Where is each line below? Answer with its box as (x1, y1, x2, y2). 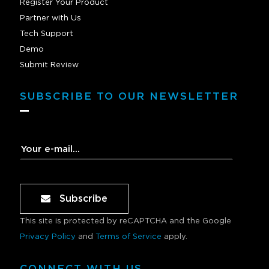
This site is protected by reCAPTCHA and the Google (20, 217, 231, 226)
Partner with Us (20, 14, 81, 23)
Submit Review (20, 61, 79, 70)
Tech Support (20, 30, 73, 38)
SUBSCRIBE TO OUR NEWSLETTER (20, 91, 238, 102)
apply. (164, 233, 187, 241)
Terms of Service (95, 233, 162, 241)
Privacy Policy (20, 233, 76, 241)
